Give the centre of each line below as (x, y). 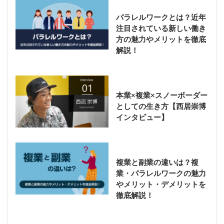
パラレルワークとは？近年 (161, 17)
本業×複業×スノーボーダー (161, 95)
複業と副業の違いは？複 (157, 162)
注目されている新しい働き (161, 28)
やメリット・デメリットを (161, 184)
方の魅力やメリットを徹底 (161, 39)
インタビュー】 (142, 117)
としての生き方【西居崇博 (161, 106)
